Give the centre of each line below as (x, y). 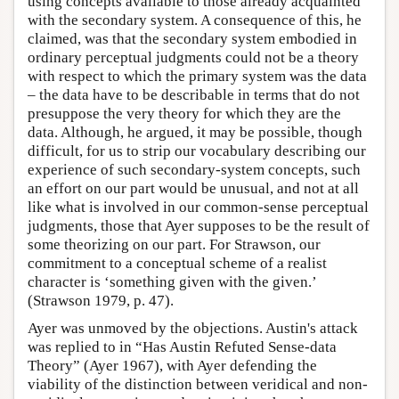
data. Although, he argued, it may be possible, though (195, 133)
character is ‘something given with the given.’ (172, 282)
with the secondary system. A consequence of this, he (195, 20)
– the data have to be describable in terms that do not (194, 95)
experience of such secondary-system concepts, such (194, 170)
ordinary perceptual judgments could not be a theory (193, 58)
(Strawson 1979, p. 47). (101, 301)
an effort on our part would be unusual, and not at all (193, 189)
